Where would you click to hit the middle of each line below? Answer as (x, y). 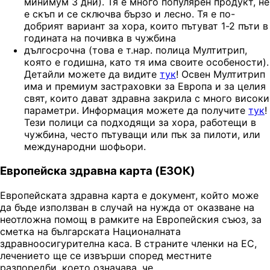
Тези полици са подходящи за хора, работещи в (140, 123)
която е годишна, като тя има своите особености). (146, 62)
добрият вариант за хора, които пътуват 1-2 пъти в (146, 26)
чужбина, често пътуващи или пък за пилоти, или (142, 135)
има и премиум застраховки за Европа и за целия (145, 86)
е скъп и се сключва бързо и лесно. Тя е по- (130, 14)
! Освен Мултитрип (221, 74)
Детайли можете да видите (92, 74)
